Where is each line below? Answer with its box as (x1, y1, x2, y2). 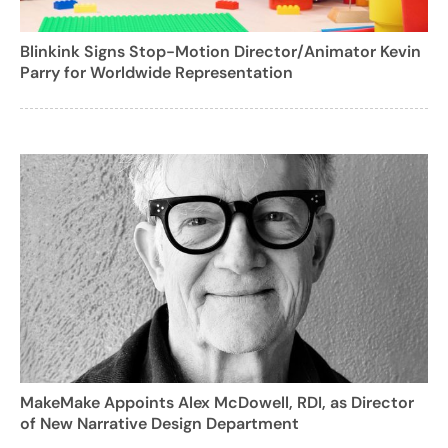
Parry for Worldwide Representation (20, 61, 293, 83)
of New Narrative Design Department (20, 413, 299, 435)
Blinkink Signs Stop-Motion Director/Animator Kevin (20, 40, 421, 62)
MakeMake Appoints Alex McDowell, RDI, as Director (20, 392, 414, 414)
